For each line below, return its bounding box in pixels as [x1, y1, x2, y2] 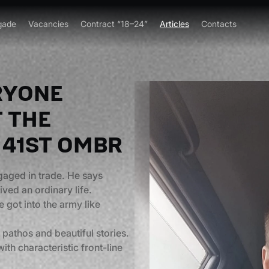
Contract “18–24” [80, 19, 148, 29]
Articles [160, 19, 189, 29]
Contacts [201, 19, 237, 29]
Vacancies [28, 19, 68, 29]
